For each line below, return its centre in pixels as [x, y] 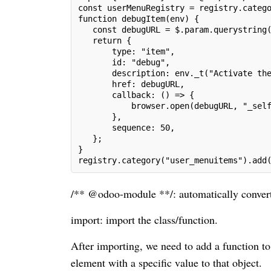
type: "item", [126, 51]
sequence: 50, [126, 127]
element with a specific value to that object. [166, 262]
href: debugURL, [131, 84]
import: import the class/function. [144, 219]
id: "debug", [124, 62]
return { [105, 40]
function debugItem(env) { [139, 18]
